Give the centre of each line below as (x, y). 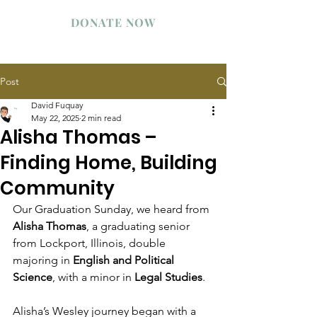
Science (33, 277)
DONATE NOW (113, 22)
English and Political (125, 260)
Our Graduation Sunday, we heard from (113, 209)
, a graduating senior (139, 226)
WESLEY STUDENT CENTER (105, 22)
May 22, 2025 (55, 118)
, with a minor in (93, 277)
